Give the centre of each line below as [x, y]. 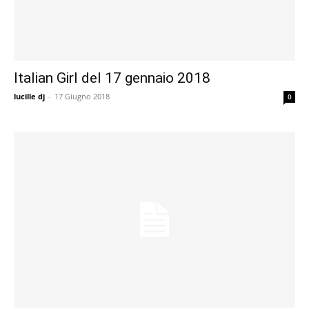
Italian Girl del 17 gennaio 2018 [112, 78]
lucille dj [29, 96]
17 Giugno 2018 [82, 96]
